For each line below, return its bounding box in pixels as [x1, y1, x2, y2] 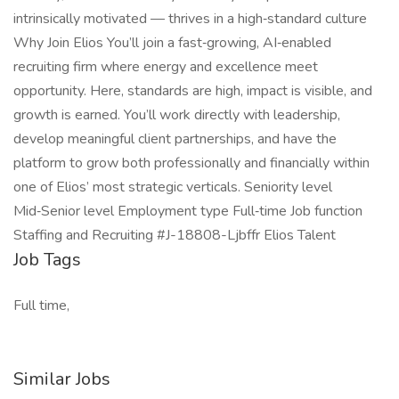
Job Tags [13, 248, 81, 272]
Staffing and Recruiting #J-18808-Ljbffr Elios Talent [13, 225, 336, 245]
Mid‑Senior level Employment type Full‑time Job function [13, 201, 362, 221]
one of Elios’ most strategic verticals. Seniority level [13, 177, 332, 197]
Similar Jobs [13, 367, 110, 391]
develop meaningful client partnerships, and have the [13, 129, 337, 149]
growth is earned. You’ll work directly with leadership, [13, 105, 340, 125]
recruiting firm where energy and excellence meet [13, 57, 318, 77]
